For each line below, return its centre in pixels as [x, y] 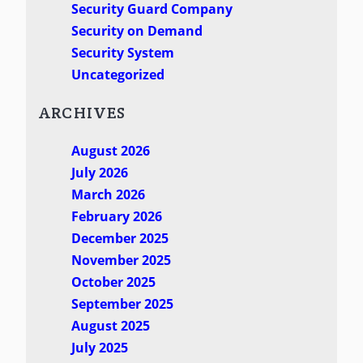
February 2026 [116, 217]
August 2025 [110, 326]
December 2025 [120, 239]
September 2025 [122, 304]
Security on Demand [137, 30]
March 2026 [108, 195]
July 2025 [99, 348]
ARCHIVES [82, 112]
